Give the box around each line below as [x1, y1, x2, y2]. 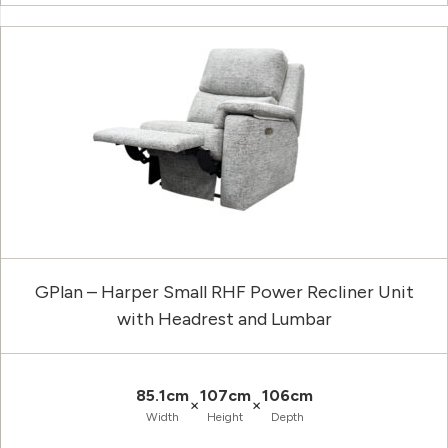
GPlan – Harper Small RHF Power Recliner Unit [34, 281, 414, 304]
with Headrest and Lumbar [116, 308, 332, 331]
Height [207, 410, 243, 425]
